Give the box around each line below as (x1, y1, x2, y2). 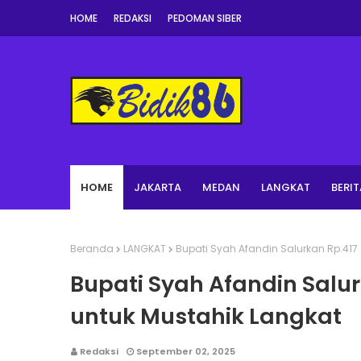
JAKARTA (134, 180, 181, 195)
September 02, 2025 (136, 345, 235, 358)
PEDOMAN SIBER (168, 11, 242, 25)
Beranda (70, 242, 114, 255)
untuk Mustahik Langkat (70, 301, 342, 331)
